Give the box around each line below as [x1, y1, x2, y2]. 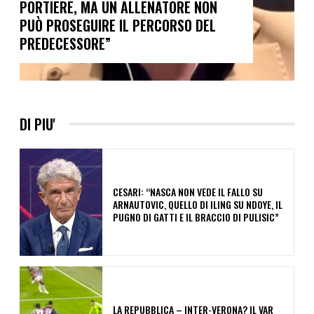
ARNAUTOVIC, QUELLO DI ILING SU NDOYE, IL [112, 197, 282, 212]
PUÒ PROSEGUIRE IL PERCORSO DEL [20, 14, 216, 36]
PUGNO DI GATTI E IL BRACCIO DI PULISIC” [112, 210, 279, 225]
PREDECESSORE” [20, 32, 111, 54]
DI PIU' [20, 113, 55, 135]
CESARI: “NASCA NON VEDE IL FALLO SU [112, 184, 263, 200]
